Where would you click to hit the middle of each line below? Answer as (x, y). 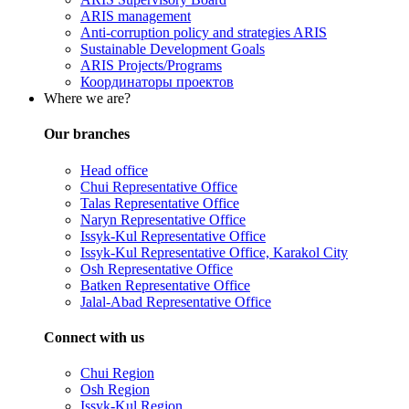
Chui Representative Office (159, 186)
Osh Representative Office (157, 268)
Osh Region (115, 390)
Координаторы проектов (157, 82)
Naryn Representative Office (163, 219)
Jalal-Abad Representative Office (176, 301)
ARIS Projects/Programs (151, 66)
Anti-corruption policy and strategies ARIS (204, 33)
